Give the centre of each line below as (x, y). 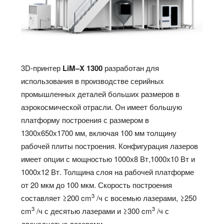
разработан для (131, 67)
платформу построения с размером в (85, 119)
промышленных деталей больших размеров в (100, 93)
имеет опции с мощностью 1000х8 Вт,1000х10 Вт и (108, 158)
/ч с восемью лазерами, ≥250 (146, 197)
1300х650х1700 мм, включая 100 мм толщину (99, 132)
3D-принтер (42, 67)
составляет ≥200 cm (56, 197)
